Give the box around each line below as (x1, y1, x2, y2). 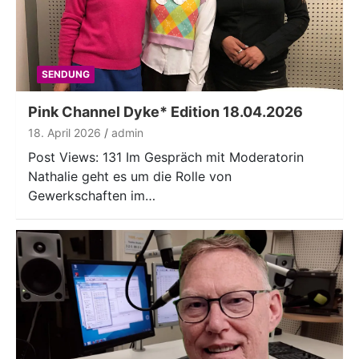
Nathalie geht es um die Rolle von (28, 167, 232, 184)
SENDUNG (41, 67, 90, 80)
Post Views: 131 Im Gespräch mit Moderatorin (28, 148, 304, 165)
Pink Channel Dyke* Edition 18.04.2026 (28, 103, 303, 120)
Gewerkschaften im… (28, 187, 155, 204)
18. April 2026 (28, 125, 101, 139)
